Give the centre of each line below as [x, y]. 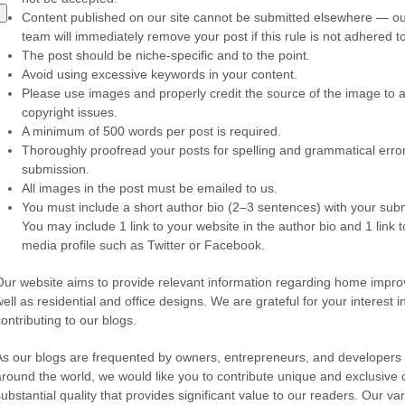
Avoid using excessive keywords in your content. [160, 74]
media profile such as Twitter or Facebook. [143, 245]
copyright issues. [70, 112]
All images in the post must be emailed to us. [150, 188]
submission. [56, 169]
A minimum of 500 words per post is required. [151, 131]
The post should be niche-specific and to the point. [166, 55]
